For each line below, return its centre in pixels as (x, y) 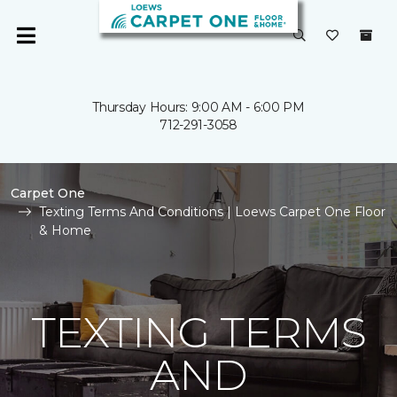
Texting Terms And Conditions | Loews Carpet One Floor (212, 212)
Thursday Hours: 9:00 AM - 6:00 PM (198, 107)
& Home (65, 230)
